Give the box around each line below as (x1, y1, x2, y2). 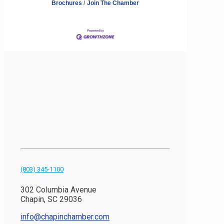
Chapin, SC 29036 (20, 194, 82, 204)
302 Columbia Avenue (20, 184, 96, 194)
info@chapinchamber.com (20, 211, 109, 221)
